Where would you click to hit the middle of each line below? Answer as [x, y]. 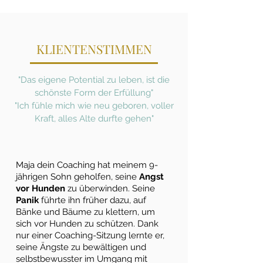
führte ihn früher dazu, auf [94, 200]
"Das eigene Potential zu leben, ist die [94, 80]
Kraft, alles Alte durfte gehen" [94, 119]
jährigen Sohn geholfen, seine [77, 177]
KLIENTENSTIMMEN [94, 49]
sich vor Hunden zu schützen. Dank [87, 224]
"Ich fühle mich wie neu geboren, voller [94, 106]
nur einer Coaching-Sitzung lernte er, [90, 235]
